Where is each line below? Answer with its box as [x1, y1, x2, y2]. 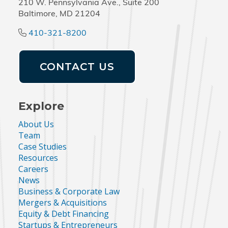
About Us [18, 118, 54, 130]
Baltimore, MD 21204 [18, 10, 100, 18]
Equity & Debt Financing [18, 208, 109, 219]
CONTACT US [39, 60, 115, 73]
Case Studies [18, 140, 67, 152]
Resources [18, 152, 58, 163]
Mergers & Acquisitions [18, 196, 107, 208]
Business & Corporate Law [18, 185, 120, 197]
